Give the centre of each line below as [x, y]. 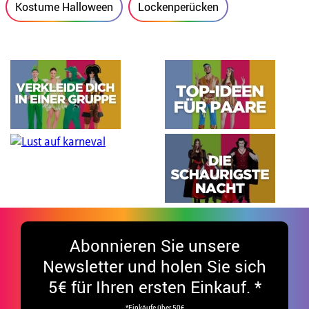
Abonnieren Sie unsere [154, 245]
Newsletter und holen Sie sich [154, 266]
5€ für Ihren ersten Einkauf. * [154, 287]
